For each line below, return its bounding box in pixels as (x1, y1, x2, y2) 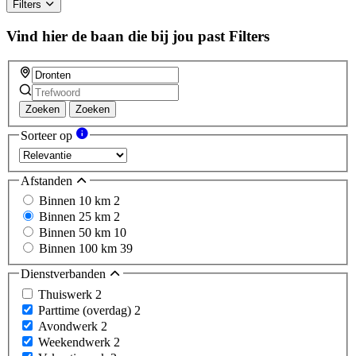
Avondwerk (38, 319, 101, 333)
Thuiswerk (38, 287, 95, 301)
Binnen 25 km (39, 210, 114, 224)
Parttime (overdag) (38, 303, 134, 317)
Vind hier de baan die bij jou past (6, 27, 225, 44)
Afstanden (21, 173, 75, 188)
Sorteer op (21, 129, 75, 143)
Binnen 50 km (39, 226, 114, 240)
